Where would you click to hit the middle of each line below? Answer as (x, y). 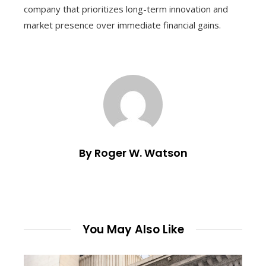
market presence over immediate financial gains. (122, 25)
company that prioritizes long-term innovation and (126, 9)
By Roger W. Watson (133, 153)
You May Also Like (133, 229)
